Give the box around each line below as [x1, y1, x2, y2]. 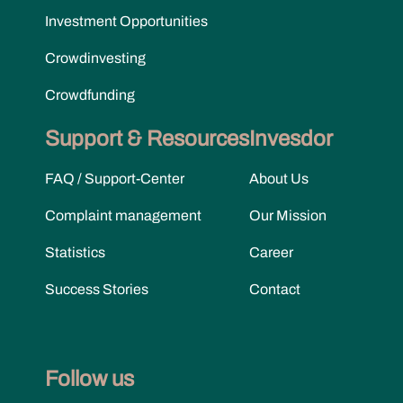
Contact [249, 281, 300, 297]
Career [249, 244, 293, 260]
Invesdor [249, 126, 333, 150]
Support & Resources [45, 126, 249, 150]
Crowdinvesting [45, 49, 146, 66]
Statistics [45, 244, 105, 260]
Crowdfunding [45, 86, 135, 103]
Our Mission [249, 207, 327, 223]
